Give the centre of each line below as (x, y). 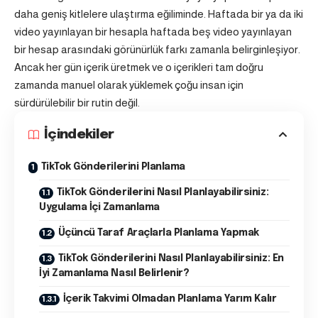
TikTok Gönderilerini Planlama (113, 167)
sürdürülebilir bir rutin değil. (77, 103)
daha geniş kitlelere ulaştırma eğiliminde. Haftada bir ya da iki (159, 14)
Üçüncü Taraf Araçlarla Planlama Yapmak (158, 233)
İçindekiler (79, 135)
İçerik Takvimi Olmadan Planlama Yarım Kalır (170, 299)
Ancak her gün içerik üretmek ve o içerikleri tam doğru (139, 67)
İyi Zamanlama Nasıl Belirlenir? (114, 274)
